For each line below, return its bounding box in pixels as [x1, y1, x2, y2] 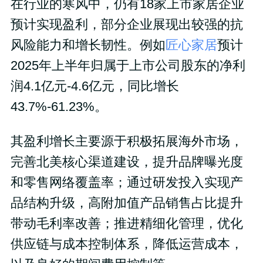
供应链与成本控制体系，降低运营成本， [10, 237, 243, 252]
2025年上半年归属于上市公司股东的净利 [10, 59, 245, 73]
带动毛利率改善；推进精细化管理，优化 [10, 217, 243, 231]
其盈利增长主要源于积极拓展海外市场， [10, 134, 243, 149]
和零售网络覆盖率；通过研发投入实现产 [10, 176, 243, 190]
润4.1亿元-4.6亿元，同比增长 [10, 79, 179, 94]
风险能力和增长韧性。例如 [10, 38, 166, 53]
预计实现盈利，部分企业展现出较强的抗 [10, 18, 243, 32]
